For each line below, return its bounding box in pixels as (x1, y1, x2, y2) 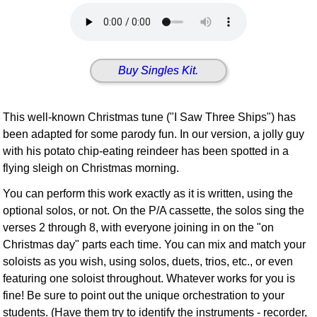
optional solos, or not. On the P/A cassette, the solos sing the (3, 204, 305, 217)
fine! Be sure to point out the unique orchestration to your (3, 289, 285, 302)
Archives (28, 65, 73, 77)
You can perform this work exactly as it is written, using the (3, 188, 294, 200)
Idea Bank (28, 8, 80, 20)
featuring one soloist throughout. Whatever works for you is (3, 272, 296, 285)
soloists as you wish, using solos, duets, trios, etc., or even (3, 255, 294, 268)
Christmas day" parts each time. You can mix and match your (3, 238, 306, 251)
